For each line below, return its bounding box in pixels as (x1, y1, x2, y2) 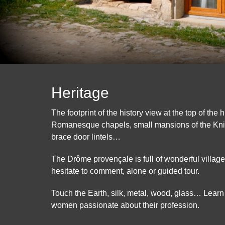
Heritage (51, 84, 109, 101)
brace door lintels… (51, 133, 121, 142)
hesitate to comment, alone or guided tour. (51, 167, 199, 176)
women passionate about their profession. (51, 201, 199, 210)
